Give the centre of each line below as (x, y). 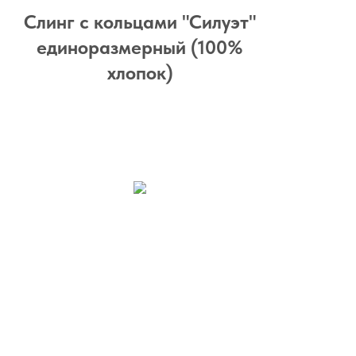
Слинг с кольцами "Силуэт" (140, 22)
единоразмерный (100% (140, 47)
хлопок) (140, 73)
